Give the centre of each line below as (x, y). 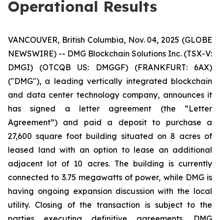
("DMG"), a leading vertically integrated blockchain (110, 81)
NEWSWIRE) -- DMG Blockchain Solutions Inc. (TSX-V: (110, 54)
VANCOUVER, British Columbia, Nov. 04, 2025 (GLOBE (110, 40)
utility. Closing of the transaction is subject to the (110, 205)
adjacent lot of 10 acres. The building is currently (110, 164)
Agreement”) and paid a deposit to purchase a (110, 122)
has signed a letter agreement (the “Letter (110, 109)
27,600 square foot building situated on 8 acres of (110, 136)
